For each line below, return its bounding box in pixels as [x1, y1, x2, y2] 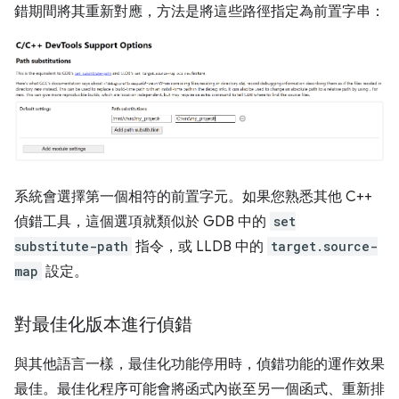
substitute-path [14, 238, 128, 256]
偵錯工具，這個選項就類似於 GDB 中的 [14, 213, 270, 232]
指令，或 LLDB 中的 [132, 238, 267, 256]
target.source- [271, 238, 378, 256]
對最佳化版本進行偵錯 [14, 313, 192, 337]
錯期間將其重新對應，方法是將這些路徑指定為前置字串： [14, 2, 385, 20]
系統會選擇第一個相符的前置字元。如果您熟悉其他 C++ [14, 188, 372, 207]
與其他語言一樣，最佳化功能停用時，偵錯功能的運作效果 [14, 355, 385, 374]
